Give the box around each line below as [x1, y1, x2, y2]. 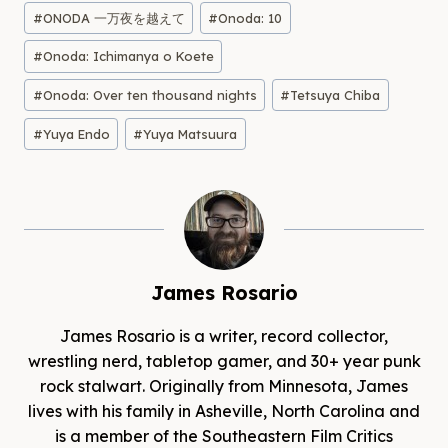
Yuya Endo [42, 125, 110, 142]
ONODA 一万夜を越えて [42, 9, 185, 26]
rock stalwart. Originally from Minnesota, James [40, 375, 408, 396]
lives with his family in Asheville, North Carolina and [28, 400, 420, 421]
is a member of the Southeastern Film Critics [55, 425, 393, 446]
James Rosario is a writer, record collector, [60, 325, 388, 346]
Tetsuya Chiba [290, 87, 381, 104]
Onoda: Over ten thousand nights [42, 87, 257, 104]
